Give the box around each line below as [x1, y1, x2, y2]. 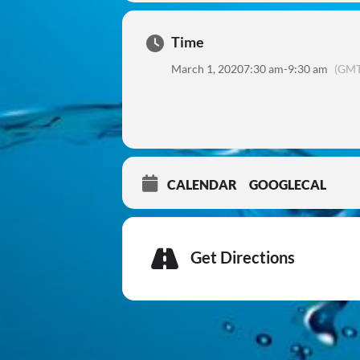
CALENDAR [167, 177, 237, 192]
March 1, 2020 [171, 62, 243, 76]
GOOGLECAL [249, 177, 326, 192]
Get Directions [190, 247, 295, 267]
